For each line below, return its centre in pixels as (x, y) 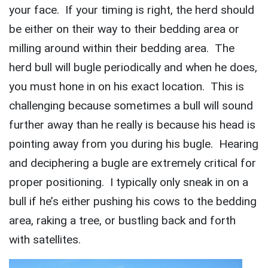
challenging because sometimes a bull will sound (131, 106)
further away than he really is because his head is (132, 125)
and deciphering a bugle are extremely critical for (133, 163)
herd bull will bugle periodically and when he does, (133, 68)
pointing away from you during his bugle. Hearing (134, 144)
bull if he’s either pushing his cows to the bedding (133, 202)
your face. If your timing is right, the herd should (132, 10)
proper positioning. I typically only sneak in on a (129, 182)
